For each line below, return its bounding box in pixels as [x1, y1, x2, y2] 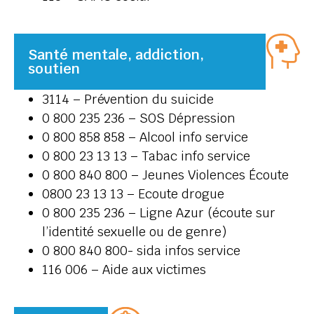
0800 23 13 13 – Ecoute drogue [42, 186, 224, 203]
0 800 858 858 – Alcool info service [42, 129, 248, 146]
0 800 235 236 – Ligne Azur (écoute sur [42, 205, 275, 221]
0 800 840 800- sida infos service [42, 243, 240, 259]
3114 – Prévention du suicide [42, 91, 214, 108]
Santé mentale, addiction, [28, 46, 204, 64]
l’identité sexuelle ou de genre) [42, 224, 226, 240]
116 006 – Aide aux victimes [42, 261, 206, 278]
